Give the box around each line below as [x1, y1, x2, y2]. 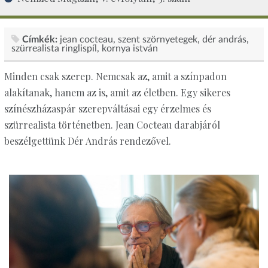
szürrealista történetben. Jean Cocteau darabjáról [4, 118, 220, 132]
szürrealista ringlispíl [11, 43, 97, 53]
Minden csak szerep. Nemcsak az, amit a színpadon [4, 70, 227, 83]
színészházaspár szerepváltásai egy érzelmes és [4, 102, 211, 115]
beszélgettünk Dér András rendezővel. [4, 135, 171, 148]
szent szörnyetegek [117, 34, 197, 44]
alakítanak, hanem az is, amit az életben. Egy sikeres [4, 86, 230, 99]
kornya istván [101, 43, 158, 53]
